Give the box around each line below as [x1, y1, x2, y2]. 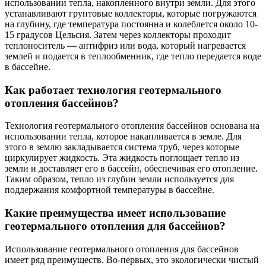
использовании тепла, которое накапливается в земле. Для [5, 131, 242, 142]
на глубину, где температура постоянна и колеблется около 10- [5, 18, 258, 29]
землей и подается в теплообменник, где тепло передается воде [5, 50, 261, 61]
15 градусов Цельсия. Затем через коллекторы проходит [5, 29, 231, 40]
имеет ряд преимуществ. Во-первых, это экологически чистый [5, 254, 259, 265]
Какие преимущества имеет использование [5, 207, 226, 220]
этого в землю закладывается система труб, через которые [5, 142, 239, 153]
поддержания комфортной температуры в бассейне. [5, 185, 214, 195]
